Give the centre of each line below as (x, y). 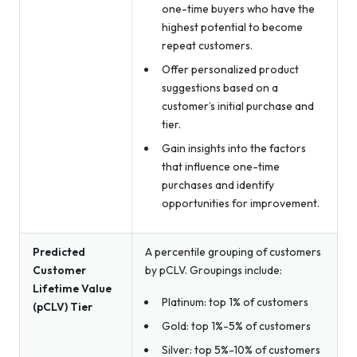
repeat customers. (207, 45)
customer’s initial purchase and (237, 106)
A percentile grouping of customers (233, 251)
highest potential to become (232, 27)
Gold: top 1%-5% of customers (236, 326)
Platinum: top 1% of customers (235, 302)
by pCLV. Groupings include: (214, 270)
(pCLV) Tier (63, 306)
